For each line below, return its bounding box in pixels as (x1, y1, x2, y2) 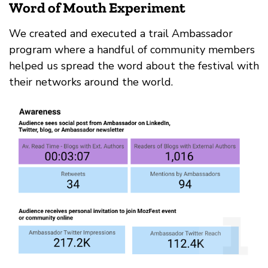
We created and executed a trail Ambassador (9, 26, 233, 41)
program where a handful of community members (9, 42, 255, 57)
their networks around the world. (9, 75, 173, 90)
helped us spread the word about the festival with (9, 59, 259, 74)
